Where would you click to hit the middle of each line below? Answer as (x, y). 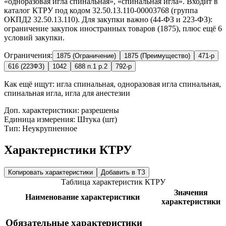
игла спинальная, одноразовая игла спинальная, (138, 84)
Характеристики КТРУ (68, 150)
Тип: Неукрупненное (41, 128)
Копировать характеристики (50, 172)
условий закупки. (34, 37)
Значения (191, 192)
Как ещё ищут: (29, 84)
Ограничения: (28, 55)
